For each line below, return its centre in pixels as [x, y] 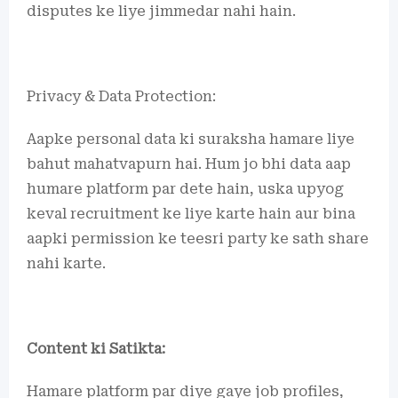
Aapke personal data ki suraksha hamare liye [191, 139]
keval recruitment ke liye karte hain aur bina [191, 214]
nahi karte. [66, 263]
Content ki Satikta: [96, 349]
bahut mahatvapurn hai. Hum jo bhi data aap [189, 164]
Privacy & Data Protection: [121, 96]
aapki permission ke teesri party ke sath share [198, 239]
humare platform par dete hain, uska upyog [185, 189]
